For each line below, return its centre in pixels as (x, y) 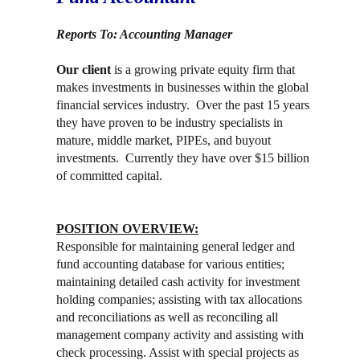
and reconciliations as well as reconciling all (167, 317)
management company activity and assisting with (180, 334)
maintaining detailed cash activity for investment (178, 281)
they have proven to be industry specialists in (170, 122)
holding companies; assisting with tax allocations (179, 299)
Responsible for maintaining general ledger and (176, 246)
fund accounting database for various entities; (170, 264)
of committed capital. (111, 175)
